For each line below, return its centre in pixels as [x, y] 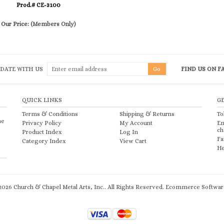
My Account [136, 123]
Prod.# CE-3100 [38, 5]
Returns [163, 114]
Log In [128, 132]
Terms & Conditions [50, 114]
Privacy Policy [41, 123]
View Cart [133, 141]
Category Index [43, 141]
